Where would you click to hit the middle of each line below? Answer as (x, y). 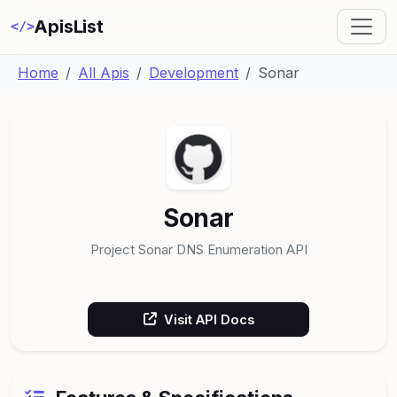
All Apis (104, 72)
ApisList (69, 27)
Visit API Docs (209, 319)
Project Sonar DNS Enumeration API (198, 249)
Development (194, 72)
